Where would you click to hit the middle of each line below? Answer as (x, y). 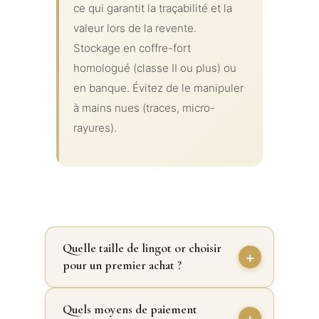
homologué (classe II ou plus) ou (155, 68)
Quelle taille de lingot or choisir (142, 248)
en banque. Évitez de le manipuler (158, 88)
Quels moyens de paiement (130, 309)
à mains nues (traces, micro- (144, 108)
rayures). (95, 127)
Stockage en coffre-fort (132, 48)
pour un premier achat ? (122, 265)
